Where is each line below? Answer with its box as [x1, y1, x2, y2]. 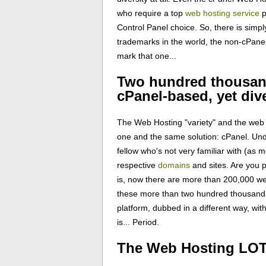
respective [117, 160, 158, 170]
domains [158, 160, 190, 170]
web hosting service [185, 8, 259, 18]
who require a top [117, 8, 185, 18]
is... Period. [117, 217, 159, 227]
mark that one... [117, 51, 176, 61]
